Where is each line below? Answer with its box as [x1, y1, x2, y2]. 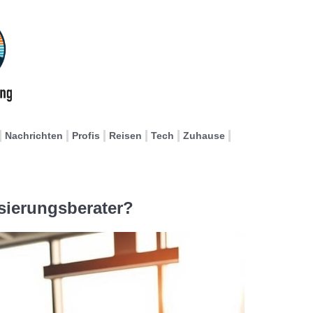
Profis [72, 130, 100, 141]
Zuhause [183, 130, 225, 141]
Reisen [109, 130, 142, 141]
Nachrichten [5, 130, 63, 141]
